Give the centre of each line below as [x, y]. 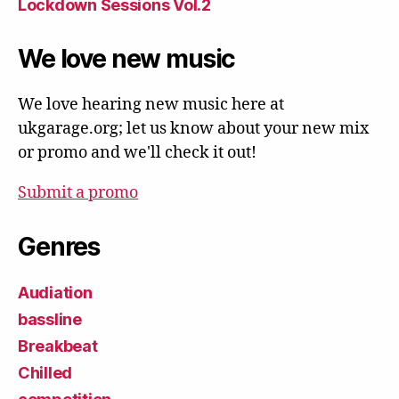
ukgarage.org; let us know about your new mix [193, 128]
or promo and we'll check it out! [137, 152]
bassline [50, 319]
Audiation [55, 292]
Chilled [45, 372]
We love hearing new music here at [151, 104]
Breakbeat [58, 346]
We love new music [127, 58]
